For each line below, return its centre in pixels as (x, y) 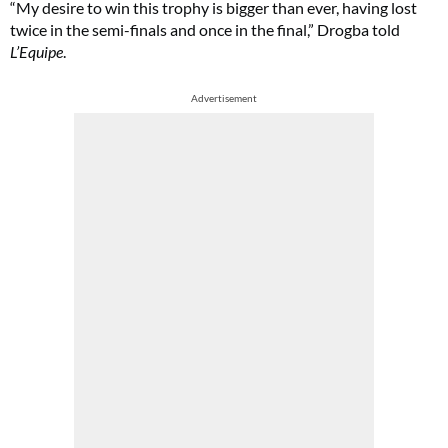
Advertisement (224, 98)
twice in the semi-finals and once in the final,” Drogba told (205, 29)
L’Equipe (36, 51)
